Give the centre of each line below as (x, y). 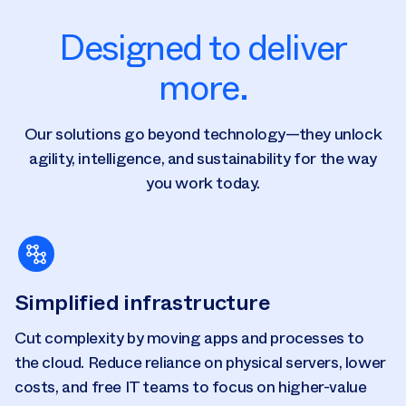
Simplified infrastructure (142, 303)
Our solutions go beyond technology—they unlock (203, 134)
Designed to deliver (203, 48)
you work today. (203, 183)
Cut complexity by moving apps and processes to (194, 338)
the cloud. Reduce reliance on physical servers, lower (200, 362)
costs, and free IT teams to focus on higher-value (191, 387)
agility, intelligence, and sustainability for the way (203, 159)
